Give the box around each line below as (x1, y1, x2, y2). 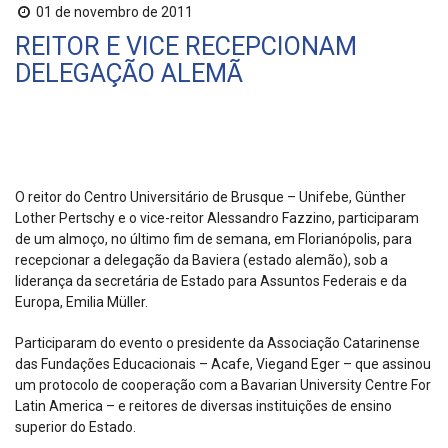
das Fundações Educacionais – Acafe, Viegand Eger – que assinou (15, 356, 431, 373)
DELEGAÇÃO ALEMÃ (15, 59, 243, 89)
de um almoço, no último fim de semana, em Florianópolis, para (15, 231, 412, 248)
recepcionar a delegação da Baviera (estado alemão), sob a (15, 252, 388, 269)
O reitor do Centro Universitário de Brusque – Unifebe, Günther (15, 189, 406, 206)
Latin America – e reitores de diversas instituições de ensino (15, 398, 392, 415)
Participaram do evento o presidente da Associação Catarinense (15, 335, 420, 352)
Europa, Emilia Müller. (15, 294, 148, 311)
